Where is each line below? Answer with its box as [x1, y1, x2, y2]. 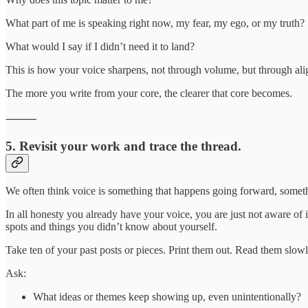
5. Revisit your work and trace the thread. [5, 138, 241, 153]
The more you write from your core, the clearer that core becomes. [5, 87, 292, 99]
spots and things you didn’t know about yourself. [5, 221, 217, 233]
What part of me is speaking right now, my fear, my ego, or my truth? [5, 16, 305, 29]
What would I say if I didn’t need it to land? [5, 40, 195, 52]
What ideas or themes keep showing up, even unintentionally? [33, 291, 301, 303]
